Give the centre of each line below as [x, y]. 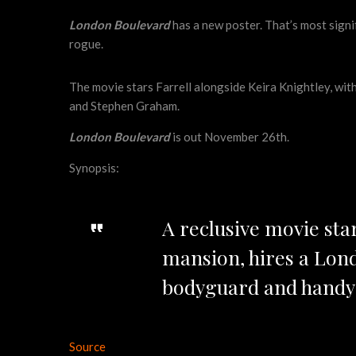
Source [87, 346]
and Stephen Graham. [124, 106]
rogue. [86, 44]
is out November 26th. [230, 137]
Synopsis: [94, 168]
